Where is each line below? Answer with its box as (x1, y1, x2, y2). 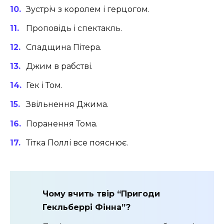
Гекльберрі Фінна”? (42, 202, 130, 212)
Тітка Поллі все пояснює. (26, 137, 128, 147)
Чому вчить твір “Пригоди (42, 189, 160, 199)
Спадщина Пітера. (26, 42, 101, 52)
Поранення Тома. (26, 118, 97, 128)
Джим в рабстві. (26, 61, 92, 71)
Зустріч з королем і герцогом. (26, 4, 149, 14)
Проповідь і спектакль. (26, 23, 122, 33)
